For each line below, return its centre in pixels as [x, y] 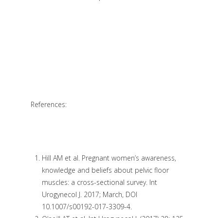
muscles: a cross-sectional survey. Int [99, 182]
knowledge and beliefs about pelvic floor [105, 170]
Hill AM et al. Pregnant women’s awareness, [109, 158]
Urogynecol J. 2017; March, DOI [89, 194]
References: [48, 104]
